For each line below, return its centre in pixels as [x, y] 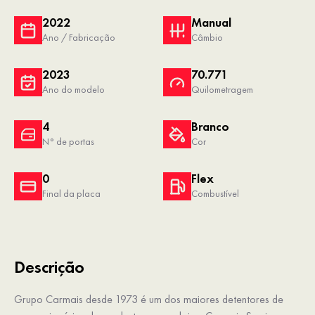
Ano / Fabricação [79, 38]
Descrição [49, 267]
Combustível [215, 194]
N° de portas [68, 142]
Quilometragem [222, 90]
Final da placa [71, 194]
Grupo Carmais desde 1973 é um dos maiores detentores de [149, 300]
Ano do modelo [73, 90]
